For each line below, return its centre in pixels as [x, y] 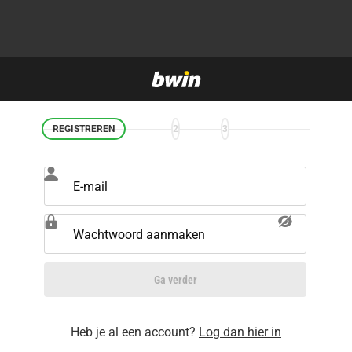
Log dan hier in [240, 332]
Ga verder [175, 280]
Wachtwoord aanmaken [139, 235]
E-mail [90, 187]
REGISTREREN [83, 129]
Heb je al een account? [135, 332]
